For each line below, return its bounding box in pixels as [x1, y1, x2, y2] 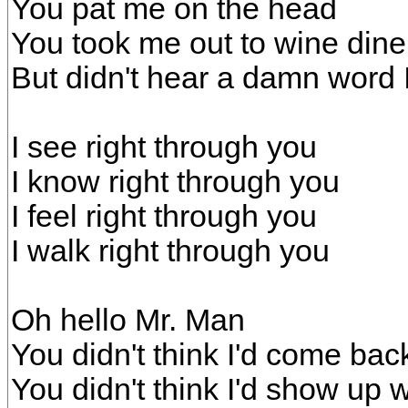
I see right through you [11, 130, 317, 164]
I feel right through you [11, 199, 317, 233]
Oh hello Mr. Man [11, 303, 245, 337]
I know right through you [11, 165, 340, 199]
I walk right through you [11, 234, 330, 268]
